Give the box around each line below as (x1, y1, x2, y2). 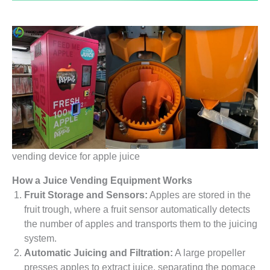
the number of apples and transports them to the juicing (24, 218, 257, 230)
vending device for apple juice (12, 150, 140, 162)
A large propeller (173, 247, 245, 259)
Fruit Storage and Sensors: (24, 189, 148, 201)
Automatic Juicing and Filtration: (24, 247, 173, 259)
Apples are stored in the (148, 189, 251, 201)
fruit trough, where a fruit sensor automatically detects (24, 204, 250, 215)
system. (24, 233, 57, 244)
